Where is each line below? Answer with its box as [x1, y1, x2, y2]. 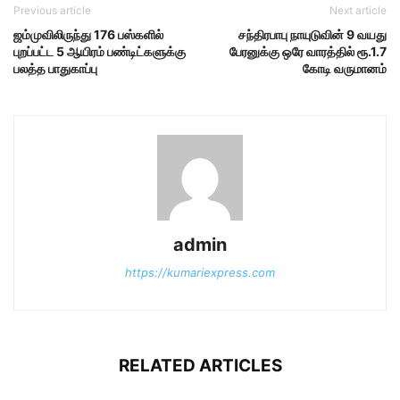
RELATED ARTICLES [118, 355, 282, 377]
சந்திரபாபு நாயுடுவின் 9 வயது [238, 27, 387, 43]
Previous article [13, 4, 91, 18]
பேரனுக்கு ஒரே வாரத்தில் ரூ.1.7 [229, 44, 387, 60]
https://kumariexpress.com [125, 265, 275, 280]
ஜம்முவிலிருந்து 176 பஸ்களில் [13, 27, 163, 43]
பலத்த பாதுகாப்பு [13, 61, 97, 77]
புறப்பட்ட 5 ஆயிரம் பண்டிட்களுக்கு [13, 44, 186, 60]
